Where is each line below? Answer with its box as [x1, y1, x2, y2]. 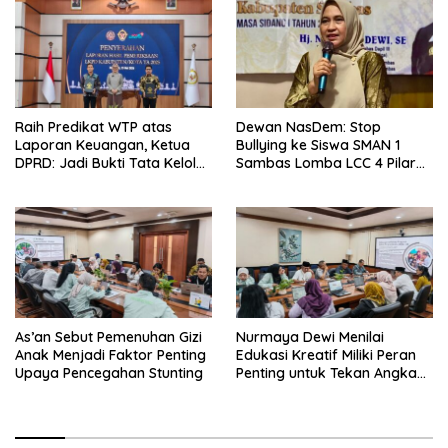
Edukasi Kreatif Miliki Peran [236, 346, 416, 365]
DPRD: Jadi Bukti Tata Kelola [15, 154, 205, 173]
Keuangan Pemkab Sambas [15, 172, 201, 191]
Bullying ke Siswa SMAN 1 [236, 136, 400, 155]
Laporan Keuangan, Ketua [15, 136, 190, 155]
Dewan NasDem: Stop [236, 118, 381, 137]
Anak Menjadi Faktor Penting [15, 346, 206, 365]
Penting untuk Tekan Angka [236, 364, 417, 383]
